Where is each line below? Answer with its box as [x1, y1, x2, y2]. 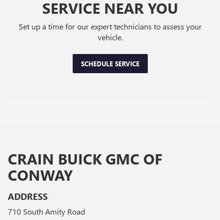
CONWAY [8, 165, 73, 185]
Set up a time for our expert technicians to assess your [18, 21, 202, 31]
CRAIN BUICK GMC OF [8, 148, 163, 168]
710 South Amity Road [8, 206, 85, 217]
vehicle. [97, 31, 123, 42]
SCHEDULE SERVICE [81, 59, 139, 68]
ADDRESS [8, 190, 48, 202]
